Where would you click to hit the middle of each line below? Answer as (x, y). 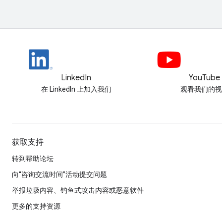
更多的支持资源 (36, 206)
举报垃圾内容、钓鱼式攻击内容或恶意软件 (78, 191)
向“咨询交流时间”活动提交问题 (59, 175)
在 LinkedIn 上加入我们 (76, 89)
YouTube (205, 78)
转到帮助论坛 (33, 159)
